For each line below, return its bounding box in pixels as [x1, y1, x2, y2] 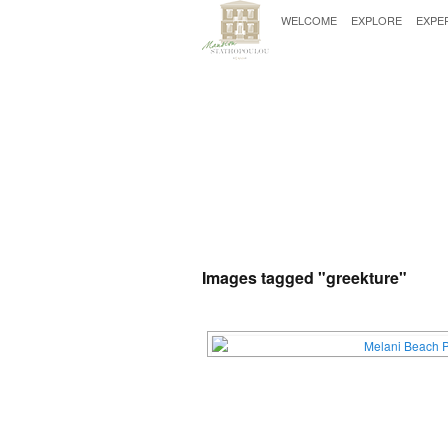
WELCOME [281, 12, 337, 28]
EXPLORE [351, 12, 402, 28]
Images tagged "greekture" [202, 266, 407, 289]
